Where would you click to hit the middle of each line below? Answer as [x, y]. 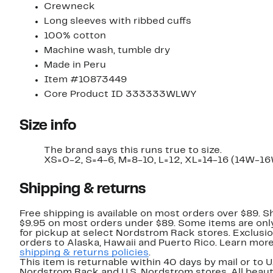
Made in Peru [75, 66]
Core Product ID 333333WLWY [120, 95]
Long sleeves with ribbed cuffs [118, 22]
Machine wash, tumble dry [107, 51]
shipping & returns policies [84, 253]
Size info [48, 126]
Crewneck [69, 7]
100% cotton [75, 36]
